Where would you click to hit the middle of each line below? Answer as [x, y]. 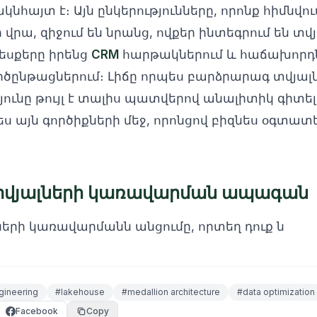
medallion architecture [174, 292]
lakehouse [83, 292]
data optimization [279, 292]
